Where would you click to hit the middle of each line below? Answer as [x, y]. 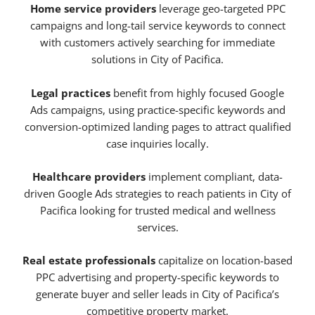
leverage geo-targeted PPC [220, 9]
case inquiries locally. [157, 143]
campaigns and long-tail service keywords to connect [157, 26]
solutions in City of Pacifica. [157, 59]
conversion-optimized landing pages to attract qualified [157, 126]
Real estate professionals [89, 261]
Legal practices [71, 92]
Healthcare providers [89, 177]
